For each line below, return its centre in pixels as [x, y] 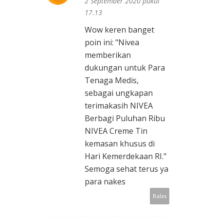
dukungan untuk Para [125, 68]
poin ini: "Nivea [112, 43]
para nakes [105, 182]
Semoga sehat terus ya [127, 169]
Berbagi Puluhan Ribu [125, 118]
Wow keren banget [119, 30]
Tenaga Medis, [112, 81]
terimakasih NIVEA [119, 106]
